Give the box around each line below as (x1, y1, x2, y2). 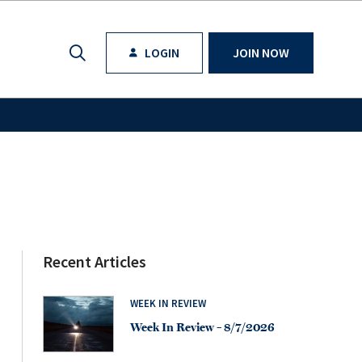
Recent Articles (43, 251, 146, 271)
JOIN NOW (233, 44, 289, 61)
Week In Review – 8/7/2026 (130, 320, 275, 335)
